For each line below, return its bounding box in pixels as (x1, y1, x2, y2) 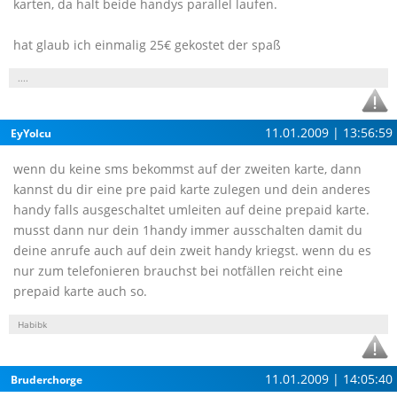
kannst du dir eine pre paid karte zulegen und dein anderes (13, 181, 370, 198)
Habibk (18, 318, 47, 331)
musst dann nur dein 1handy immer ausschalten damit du (13, 222, 362, 238)
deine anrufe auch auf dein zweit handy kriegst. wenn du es (13, 242, 371, 259)
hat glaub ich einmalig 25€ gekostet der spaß (13, 36, 281, 53)
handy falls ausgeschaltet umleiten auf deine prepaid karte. (13, 201, 370, 218)
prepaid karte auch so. (13, 283, 147, 300)
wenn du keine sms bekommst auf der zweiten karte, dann (13, 160, 362, 177)
